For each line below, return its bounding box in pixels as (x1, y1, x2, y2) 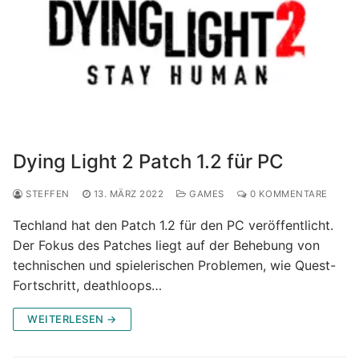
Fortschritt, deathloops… (13, 276, 162, 293)
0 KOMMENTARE (247, 188, 328, 200)
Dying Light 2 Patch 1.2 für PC (13, 149, 284, 173)
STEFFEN (22, 188, 70, 200)
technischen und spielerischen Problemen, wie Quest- (13, 256, 336, 273)
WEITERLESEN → (27, 312, 117, 325)
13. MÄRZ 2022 (93, 188, 163, 200)
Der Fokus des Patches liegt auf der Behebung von (13, 236, 320, 253)
